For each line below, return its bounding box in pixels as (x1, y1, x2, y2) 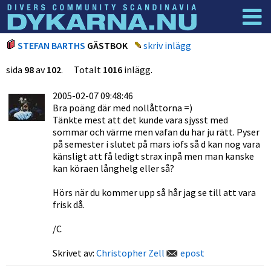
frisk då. (53, 198, 85, 211)
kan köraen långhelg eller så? (53, 162, 174, 174)
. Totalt (61, 64, 103, 76)
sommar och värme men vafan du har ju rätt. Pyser (53, 126, 260, 138)
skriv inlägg (143, 39, 191, 51)
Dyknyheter (7, 38, 71, 54)
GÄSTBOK (85, 39, 128, 51)
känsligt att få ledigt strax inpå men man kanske (53, 150, 254, 162)
